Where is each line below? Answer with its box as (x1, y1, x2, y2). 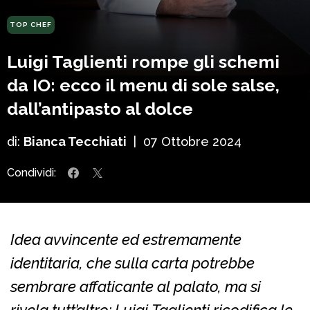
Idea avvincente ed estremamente (10, 230, 241, 249)
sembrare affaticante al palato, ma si (10, 277, 261, 296)
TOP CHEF (10, 21, 52, 29)
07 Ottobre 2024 (143, 134, 241, 149)
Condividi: (7, 166, 56, 180)
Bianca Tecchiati (24, 134, 127, 149)
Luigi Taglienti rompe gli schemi (7, 51, 280, 73)
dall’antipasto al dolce (7, 98, 193, 120)
